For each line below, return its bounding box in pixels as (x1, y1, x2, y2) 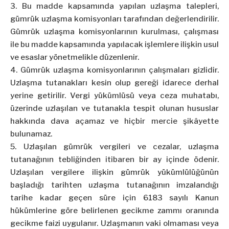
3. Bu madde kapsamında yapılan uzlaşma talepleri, (10, 2, 219, 11)
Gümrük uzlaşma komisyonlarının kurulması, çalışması (10, 27, 219, 37)
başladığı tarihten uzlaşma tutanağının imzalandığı (10, 180, 219, 190)
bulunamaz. (10, 129, 52, 139)
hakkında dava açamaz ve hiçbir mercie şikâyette (10, 117, 219, 126)
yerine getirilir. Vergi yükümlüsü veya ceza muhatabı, (10, 91, 219, 101)
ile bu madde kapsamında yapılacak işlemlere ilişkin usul (10, 40, 219, 50)
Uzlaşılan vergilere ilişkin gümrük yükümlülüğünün (10, 168, 219, 177)
